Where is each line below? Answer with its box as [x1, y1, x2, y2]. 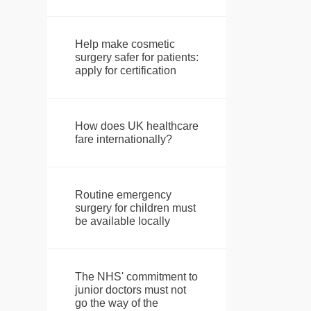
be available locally [74, 215, 170, 228]
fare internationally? [74, 133, 172, 146]
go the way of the [74, 297, 158, 310]
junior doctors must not [74, 284, 186, 296]
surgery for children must [74, 202, 196, 215]
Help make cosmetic [74, 38, 175, 51]
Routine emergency [74, 189, 171, 201]
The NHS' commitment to [74, 271, 198, 283]
